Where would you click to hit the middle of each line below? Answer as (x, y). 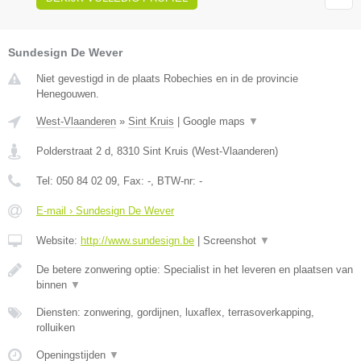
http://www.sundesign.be (137, 241)
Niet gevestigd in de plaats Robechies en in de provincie (167, 79)
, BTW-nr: (175, 181)
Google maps (216, 122)
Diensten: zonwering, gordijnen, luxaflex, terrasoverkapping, (175, 313)
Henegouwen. (68, 94)
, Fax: (132, 181)
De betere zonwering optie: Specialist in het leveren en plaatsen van (195, 270)
